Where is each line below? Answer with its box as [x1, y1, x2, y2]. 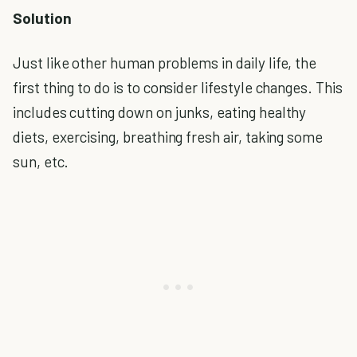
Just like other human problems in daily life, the [13, 53, 317, 73]
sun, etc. [13, 152, 69, 171]
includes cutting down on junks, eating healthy [13, 103, 307, 122]
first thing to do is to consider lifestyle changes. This [13, 78, 343, 97]
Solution [13, 8, 72, 27]
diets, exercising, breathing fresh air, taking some [13, 127, 324, 147]
